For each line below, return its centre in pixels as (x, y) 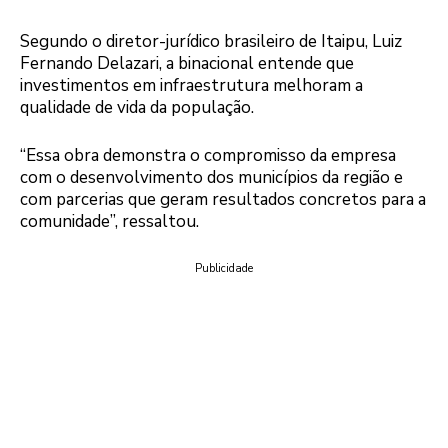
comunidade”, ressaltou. (109, 221)
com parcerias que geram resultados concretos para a (223, 199)
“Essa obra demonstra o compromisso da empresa (208, 155)
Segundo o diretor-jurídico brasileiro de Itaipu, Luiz (211, 42)
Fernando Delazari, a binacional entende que (187, 64)
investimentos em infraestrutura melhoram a (191, 86)
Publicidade (224, 269)
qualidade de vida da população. (137, 108)
